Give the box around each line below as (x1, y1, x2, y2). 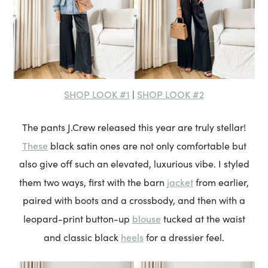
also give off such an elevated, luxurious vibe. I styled (19, 157, 249, 170)
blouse (132, 211, 161, 225)
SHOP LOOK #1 (64, 87, 130, 100)
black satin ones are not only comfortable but (47, 139, 246, 152)
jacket (167, 175, 193, 188)
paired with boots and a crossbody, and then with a (23, 193, 245, 206)
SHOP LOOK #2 (137, 87, 204, 100)
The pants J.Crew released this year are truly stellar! (22, 120, 246, 133)
